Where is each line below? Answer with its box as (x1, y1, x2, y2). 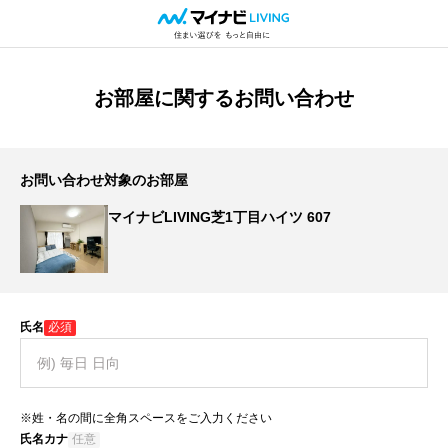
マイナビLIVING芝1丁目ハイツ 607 (108, 209, 331, 225)
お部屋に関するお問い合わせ (94, 87, 354, 109)
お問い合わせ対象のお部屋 (20, 172, 188, 188)
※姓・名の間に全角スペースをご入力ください (20, 411, 272, 425)
